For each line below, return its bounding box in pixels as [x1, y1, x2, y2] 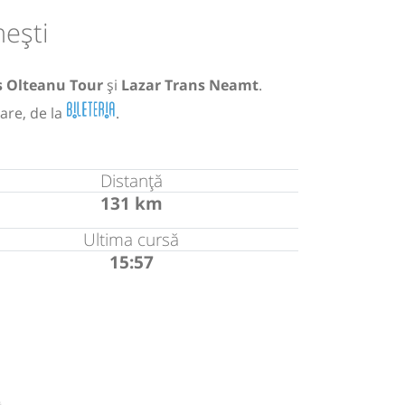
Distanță [99, 167, 163, 193]
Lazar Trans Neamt [121, 74, 259, 95]
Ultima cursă [83, 226, 180, 251]
